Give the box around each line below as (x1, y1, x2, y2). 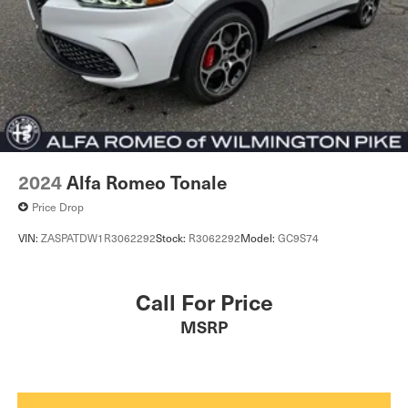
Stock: (156, 229, 189, 246)
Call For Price (135, 286, 273, 318)
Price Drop (32, 199, 84, 216)
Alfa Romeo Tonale (66, 169, 227, 196)
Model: (240, 229, 278, 246)
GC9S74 (278, 229, 319, 246)
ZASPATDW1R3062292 (41, 229, 156, 246)
